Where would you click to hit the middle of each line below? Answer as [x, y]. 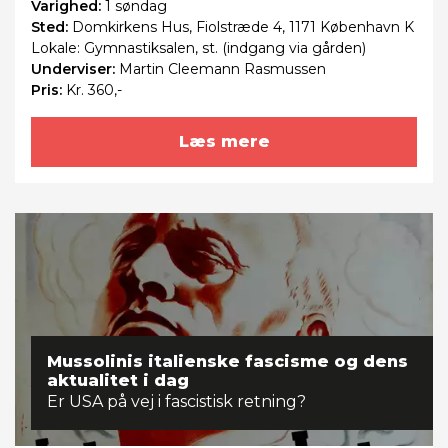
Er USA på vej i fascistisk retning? [176, 402]
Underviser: [75, 68]
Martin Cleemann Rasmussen [222, 68]
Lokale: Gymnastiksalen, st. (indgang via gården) [198, 47]
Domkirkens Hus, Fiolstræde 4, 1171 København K [243, 26]
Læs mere [224, 141]
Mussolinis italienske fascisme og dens [227, 362]
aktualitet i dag [118, 381]
